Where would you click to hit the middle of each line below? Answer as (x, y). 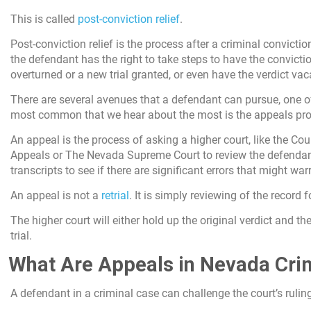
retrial (115, 195)
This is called (44, 19)
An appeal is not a (56, 195)
